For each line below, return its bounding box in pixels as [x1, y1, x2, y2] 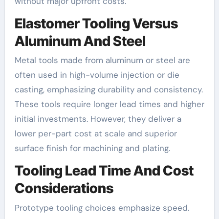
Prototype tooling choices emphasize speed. [14, 202, 189, 213]
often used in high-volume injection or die [14, 69, 179, 81]
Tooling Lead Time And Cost [14, 162, 194, 179]
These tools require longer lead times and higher [14, 99, 204, 110]
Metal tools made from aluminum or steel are [14, 55, 190, 66]
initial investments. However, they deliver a [14, 113, 181, 125]
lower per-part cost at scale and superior [14, 128, 177, 139]
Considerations [14, 180, 113, 197]
